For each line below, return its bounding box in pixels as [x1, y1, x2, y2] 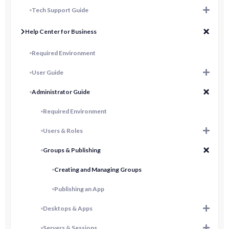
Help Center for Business [25, 28, 97, 36]
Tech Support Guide [32, 6, 88, 14]
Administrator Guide [32, 88, 90, 96]
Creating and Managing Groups [54, 166, 142, 174]
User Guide [32, 68, 63, 77]
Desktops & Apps [43, 204, 93, 213]
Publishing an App [54, 185, 104, 193]
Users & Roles [43, 127, 83, 135]
